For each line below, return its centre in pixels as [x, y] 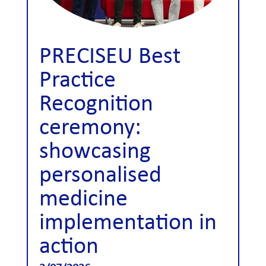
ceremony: [90, 128]
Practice [77, 80]
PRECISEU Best [110, 57]
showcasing [95, 152]
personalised [100, 175]
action [69, 247]
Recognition [96, 104]
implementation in [128, 223]
